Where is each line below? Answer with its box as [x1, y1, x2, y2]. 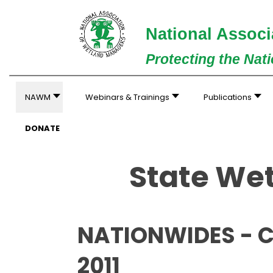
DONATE [24, 122, 60, 134]
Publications [204, 91, 252, 103]
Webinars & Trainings [85, 91, 169, 103]
